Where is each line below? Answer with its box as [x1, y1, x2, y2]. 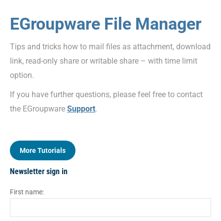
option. [10, 71, 34, 80]
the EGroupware [10, 104, 67, 114]
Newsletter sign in [10, 167, 68, 177]
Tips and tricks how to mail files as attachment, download [10, 42, 211, 52]
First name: [10, 188, 44, 196]
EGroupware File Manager [10, 14, 201, 34]
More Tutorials [20, 147, 66, 155]
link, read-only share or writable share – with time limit [10, 56, 197, 66]
